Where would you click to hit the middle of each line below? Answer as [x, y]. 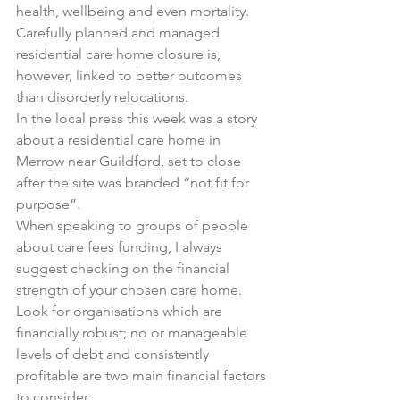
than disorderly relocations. [102, 97]
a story [238, 118]
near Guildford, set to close [154, 161]
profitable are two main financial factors [143, 375]
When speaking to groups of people [134, 225]
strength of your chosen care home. [129, 290]
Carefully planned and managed [120, 33]
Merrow [40, 161]
